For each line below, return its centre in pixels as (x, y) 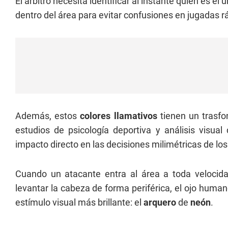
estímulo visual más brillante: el (79, 202)
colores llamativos (119, 116)
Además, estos (48, 116)
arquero (161, 202)
